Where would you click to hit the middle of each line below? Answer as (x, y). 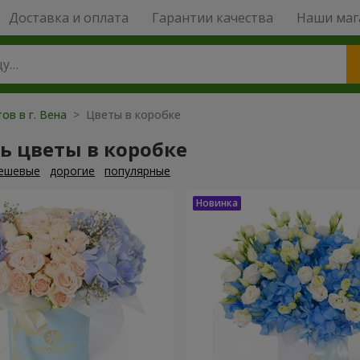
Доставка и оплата (68, 18)
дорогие (72, 171)
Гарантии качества (212, 18)
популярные (137, 171)
